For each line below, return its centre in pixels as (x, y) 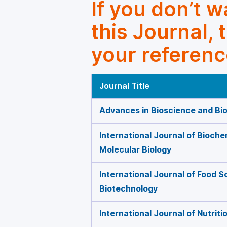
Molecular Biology (135, 150)
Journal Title (124, 86)
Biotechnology (128, 189)
